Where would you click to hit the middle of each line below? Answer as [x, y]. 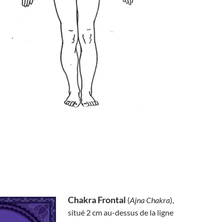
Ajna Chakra [150, 200]
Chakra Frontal [97, 200]
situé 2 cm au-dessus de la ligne [121, 212]
